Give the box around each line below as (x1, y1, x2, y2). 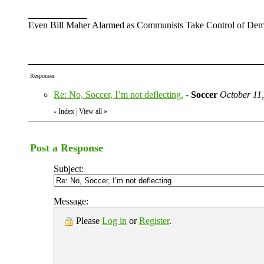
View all (79, 107, 102, 115)
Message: (54, 196, 88, 206)
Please (74, 216, 102, 226)
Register (139, 216, 169, 226)
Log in (102, 216, 127, 226)
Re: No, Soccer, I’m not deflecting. (54, 90, 183, 100)
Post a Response (30, 142, 103, 154)
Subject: (54, 164, 84, 174)
